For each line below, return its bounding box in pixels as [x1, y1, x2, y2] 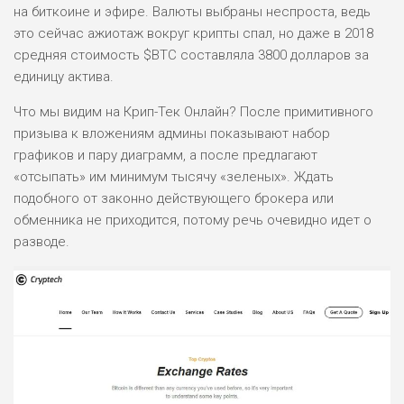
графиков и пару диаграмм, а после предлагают [14, 146, 317, 163]
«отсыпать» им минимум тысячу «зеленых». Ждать [14, 168, 334, 185]
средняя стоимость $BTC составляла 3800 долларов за [14, 46, 369, 63]
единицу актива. [14, 68, 114, 85]
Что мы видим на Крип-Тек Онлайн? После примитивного [14, 103, 373, 120]
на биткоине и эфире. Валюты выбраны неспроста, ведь [14, 3, 371, 20]
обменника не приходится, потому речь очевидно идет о [14, 211, 372, 228]
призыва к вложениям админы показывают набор [14, 124, 330, 142]
